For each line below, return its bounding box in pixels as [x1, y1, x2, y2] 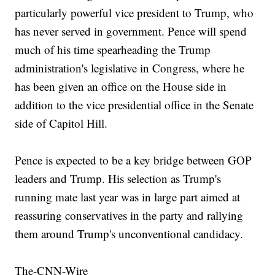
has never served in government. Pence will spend [15, 23, 247, 39]
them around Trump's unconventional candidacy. [15, 226, 244, 242]
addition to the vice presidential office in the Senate [15, 97, 254, 113]
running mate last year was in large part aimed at [15, 189, 241, 205]
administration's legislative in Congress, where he [15, 60, 245, 76]
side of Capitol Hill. [15, 115, 108, 131]
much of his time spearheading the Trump [15, 42, 211, 58]
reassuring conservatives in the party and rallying [15, 207, 244, 223]
